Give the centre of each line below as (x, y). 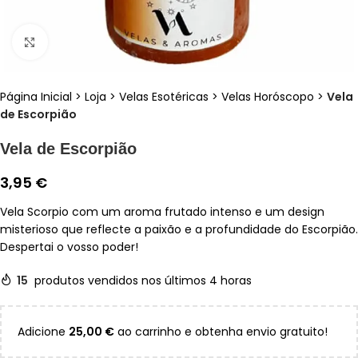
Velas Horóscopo (268, 97)
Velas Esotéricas (164, 97)
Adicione (43, 332)
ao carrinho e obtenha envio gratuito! (221, 332)
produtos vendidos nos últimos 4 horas (143, 280)
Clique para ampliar (102, 42)
